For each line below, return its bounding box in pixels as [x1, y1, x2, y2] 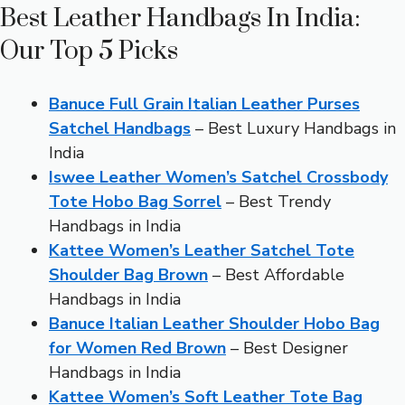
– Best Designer [226, 337, 348, 360]
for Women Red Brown [49, 337, 226, 360]
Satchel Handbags [49, 118, 191, 140]
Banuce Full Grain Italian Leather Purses [49, 93, 360, 116]
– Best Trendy [221, 191, 331, 213]
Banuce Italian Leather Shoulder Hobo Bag [49, 313, 380, 335]
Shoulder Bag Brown [49, 264, 208, 287]
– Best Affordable [208, 264, 344, 287]
